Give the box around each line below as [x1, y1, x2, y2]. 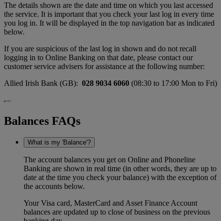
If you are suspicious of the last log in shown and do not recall [4, 44, 196, 53]
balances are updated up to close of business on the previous [24, 208, 210, 217]
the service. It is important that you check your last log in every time [4, 9, 214, 18]
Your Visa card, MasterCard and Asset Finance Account [24, 199, 197, 208]
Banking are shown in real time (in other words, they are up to [24, 164, 217, 173]
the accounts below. [24, 182, 85, 191]
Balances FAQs [4, 114, 80, 127]
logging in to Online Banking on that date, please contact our [4, 53, 193, 62]
